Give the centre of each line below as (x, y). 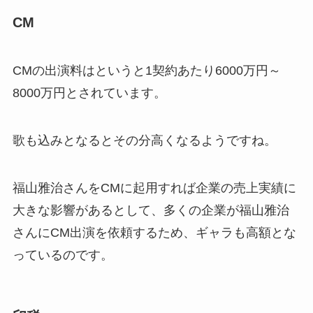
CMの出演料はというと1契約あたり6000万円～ (146, 71)
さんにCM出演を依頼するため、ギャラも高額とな (154, 233)
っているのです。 (63, 255)
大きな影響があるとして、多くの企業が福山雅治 (151, 211)
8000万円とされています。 (89, 93)
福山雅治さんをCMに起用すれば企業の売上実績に (154, 188)
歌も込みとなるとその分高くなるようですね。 (144, 141)
